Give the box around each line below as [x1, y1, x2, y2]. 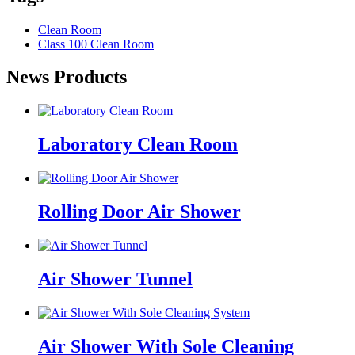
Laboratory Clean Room [38, 134, 238, 155]
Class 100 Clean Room [38, 36, 154, 51]
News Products [6, 67, 127, 88]
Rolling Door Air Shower [38, 201, 241, 223]
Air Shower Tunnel [38, 268, 193, 289]
